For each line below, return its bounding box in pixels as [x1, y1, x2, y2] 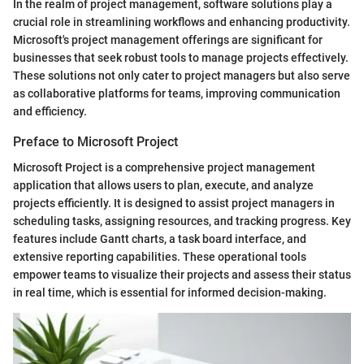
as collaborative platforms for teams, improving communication [13, 86, 340, 100]
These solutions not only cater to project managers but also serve [13, 68, 350, 82]
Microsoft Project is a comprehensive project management [13, 160, 315, 174]
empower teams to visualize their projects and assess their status [13, 267, 351, 281]
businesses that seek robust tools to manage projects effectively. [13, 50, 349, 64]
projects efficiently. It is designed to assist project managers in [13, 196, 335, 210]
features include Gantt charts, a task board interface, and [13, 232, 306, 245]
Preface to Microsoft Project [13, 133, 178, 149]
